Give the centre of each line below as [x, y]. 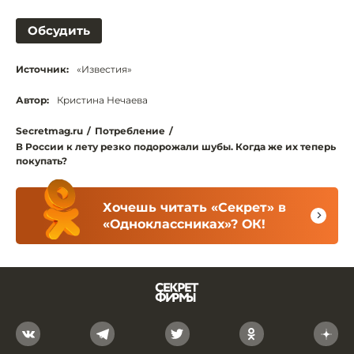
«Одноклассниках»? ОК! [184, 224]
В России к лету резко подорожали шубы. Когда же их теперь [176, 146]
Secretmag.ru [49, 130]
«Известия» [104, 69]
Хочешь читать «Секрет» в [194, 207]
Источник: [42, 69]
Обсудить [59, 30]
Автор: [32, 100]
